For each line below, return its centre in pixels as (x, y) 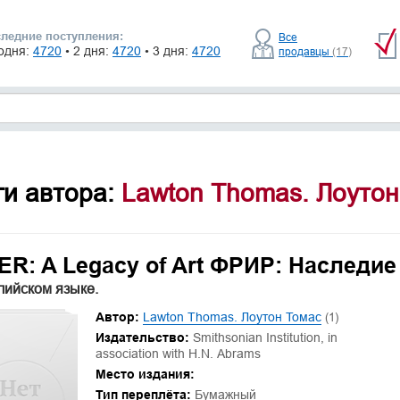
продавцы (305, 51)
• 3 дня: (168, 51)
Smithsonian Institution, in (265, 337)
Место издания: (145, 374)
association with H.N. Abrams (178, 354)
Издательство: (142, 337)
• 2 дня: (89, 51)
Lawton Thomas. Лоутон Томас (232, 317)
